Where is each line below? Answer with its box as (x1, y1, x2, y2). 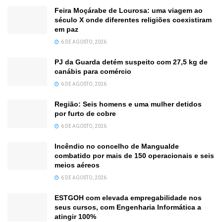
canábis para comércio (55, 67, 131, 75)
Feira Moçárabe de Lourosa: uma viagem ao (55, 6, 203, 14)
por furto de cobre (55, 109, 116, 117)
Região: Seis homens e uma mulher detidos (55, 100, 202, 108)
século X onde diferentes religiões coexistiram (55, 15, 212, 24)
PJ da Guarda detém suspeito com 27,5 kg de (55, 57, 208, 66)
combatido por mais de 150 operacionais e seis (55, 151, 214, 160)
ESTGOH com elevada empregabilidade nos (55, 193, 202, 202)
